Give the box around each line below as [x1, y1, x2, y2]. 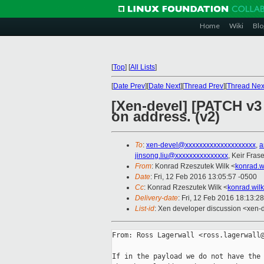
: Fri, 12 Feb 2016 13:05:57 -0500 [150, 173, 257, 181]
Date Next [148, 82, 180, 90]
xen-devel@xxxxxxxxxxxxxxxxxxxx [146, 141, 256, 150]
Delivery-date [135, 194, 178, 203]
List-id [135, 204, 154, 213]
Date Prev [113, 82, 145, 90]
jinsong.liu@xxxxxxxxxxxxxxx [135, 151, 228, 160]
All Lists [130, 63, 155, 71]
